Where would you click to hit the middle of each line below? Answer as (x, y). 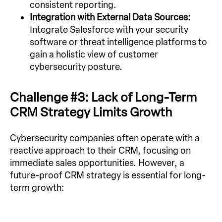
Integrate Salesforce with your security (109, 29)
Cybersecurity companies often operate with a (105, 138)
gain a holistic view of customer (94, 54)
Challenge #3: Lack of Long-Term (103, 97)
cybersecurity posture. (76, 67)
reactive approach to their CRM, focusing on (100, 150)
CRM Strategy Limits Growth (91, 112)
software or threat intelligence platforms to (118, 42)
